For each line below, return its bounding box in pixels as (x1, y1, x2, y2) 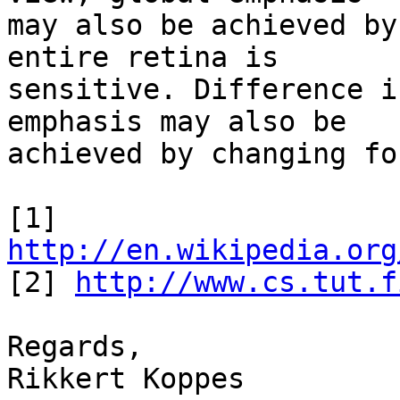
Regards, (7, 330, 143, 363)
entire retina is (7, 41, 296, 74)
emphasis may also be (7, 105, 363, 138)
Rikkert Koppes (7, 362, 245, 396)
